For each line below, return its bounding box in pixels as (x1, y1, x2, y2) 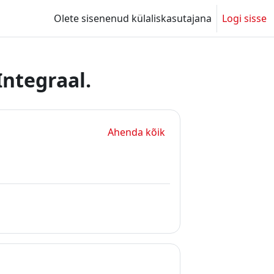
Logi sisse (222, 12, 267, 25)
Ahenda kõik (107, 125, 165, 139)
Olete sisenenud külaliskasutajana (54, 12, 212, 25)
